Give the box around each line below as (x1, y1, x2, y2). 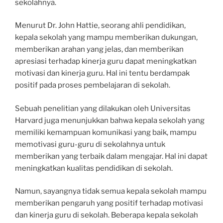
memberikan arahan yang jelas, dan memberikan (15, 45, 184, 54)
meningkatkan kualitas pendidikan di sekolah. (15, 163, 173, 173)
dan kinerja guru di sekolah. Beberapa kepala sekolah (15, 211, 198, 220)
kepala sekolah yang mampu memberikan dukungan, (15, 33, 198, 42)
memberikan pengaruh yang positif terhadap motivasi (15, 199, 203, 208)
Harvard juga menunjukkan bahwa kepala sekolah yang (15, 115, 205, 125)
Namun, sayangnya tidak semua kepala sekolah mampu (15, 187, 207, 196)
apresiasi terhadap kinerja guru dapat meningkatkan (15, 57, 197, 66)
